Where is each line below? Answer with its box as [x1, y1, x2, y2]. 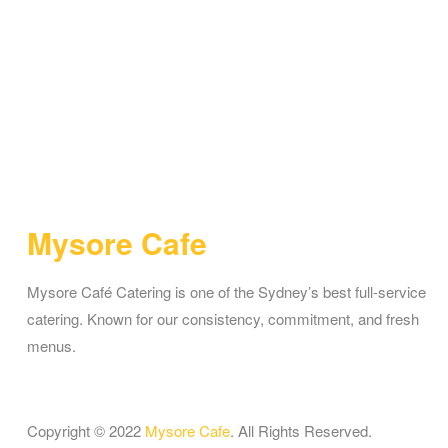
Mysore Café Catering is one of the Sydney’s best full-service [27, 280, 426, 302]
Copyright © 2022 [27, 419, 145, 441]
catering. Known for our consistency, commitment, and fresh [27, 307, 419, 329]
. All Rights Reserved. [230, 419, 372, 441]
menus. [27, 334, 76, 356]
